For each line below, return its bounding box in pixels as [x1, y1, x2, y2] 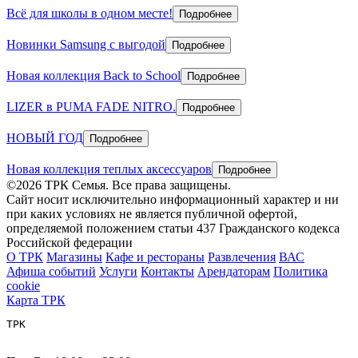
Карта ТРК [6, 292, 66, 307]
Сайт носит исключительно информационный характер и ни [6, 192, 339, 206]
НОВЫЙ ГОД [6, 130, 83, 145]
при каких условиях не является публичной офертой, [6, 206, 297, 221]
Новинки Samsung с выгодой [6, 37, 165, 51]
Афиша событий [6, 264, 96, 278]
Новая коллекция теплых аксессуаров [6, 161, 212, 176]
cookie [6, 278, 40, 292]
